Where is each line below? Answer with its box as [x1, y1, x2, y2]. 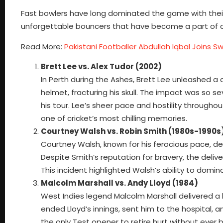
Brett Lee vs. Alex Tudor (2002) [41, 61, 162, 72]
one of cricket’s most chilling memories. [41, 112, 187, 123]
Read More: [21, 41, 64, 52]
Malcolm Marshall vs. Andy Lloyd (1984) [41, 177, 198, 188]
